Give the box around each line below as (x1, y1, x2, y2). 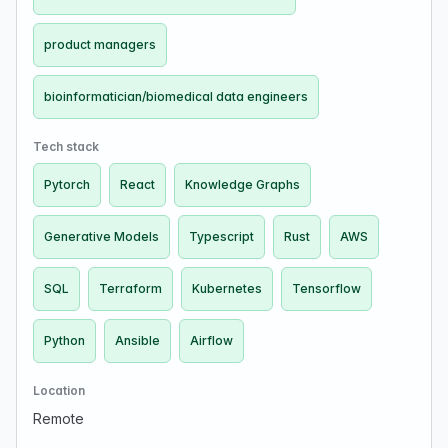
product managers (44, 37, 156, 52)
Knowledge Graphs (185, 177, 300, 192)
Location (33, 383, 85, 398)
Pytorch (44, 177, 90, 192)
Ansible (115, 333, 160, 348)
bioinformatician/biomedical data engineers (44, 89, 308, 104)
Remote (33, 410, 84, 427)
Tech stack (33, 139, 99, 154)
